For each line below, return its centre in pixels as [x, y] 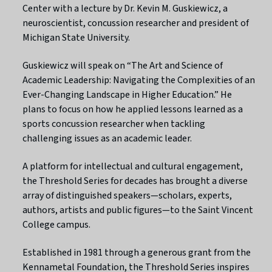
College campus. [57, 224]
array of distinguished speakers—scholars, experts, [127, 195]
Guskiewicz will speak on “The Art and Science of [123, 65]
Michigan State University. [76, 37]
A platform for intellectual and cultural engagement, [133, 166]
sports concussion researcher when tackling [114, 124]
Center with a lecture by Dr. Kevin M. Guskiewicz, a [125, 8]
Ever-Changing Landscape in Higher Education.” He [127, 94]
